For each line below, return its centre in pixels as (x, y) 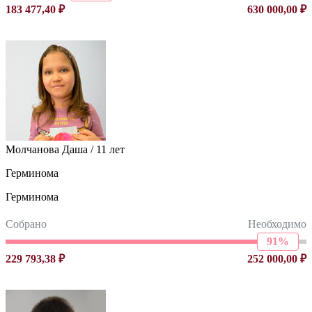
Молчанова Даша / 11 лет (65, 149)
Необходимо (277, 224)
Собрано (26, 224)
